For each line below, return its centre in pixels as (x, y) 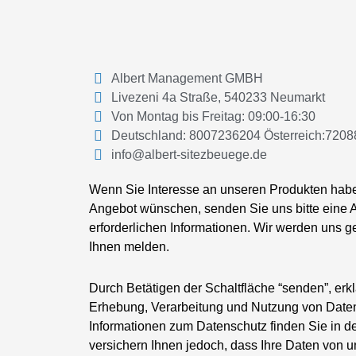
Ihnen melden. (129, 246)
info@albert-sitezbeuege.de (189, 154)
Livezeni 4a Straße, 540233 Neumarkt (218, 97)
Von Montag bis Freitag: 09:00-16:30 (213, 116)
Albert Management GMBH (187, 78)
